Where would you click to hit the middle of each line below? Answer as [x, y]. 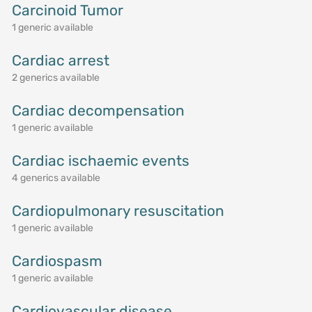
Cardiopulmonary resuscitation [118, 211]
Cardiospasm [57, 261]
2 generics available [55, 78]
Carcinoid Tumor [67, 10]
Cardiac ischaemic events [100, 161]
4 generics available [56, 178]
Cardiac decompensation [98, 110]
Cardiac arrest [60, 60]
